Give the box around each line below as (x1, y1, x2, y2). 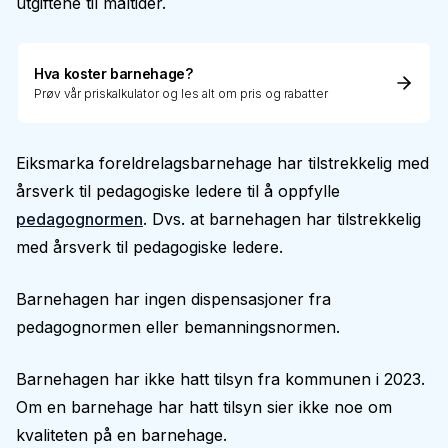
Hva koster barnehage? (34, 65, 193, 82)
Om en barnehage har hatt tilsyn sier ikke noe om (16, 397, 392, 417)
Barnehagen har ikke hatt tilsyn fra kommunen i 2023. (16, 369, 425, 389)
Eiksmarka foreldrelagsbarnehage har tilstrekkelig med (16, 153, 429, 173)
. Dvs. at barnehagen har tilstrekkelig (143, 209, 421, 229)
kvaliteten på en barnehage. (16, 425, 227, 445)
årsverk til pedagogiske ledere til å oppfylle (16, 181, 340, 201)
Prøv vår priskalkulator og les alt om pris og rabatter (34, 86, 328, 101)
